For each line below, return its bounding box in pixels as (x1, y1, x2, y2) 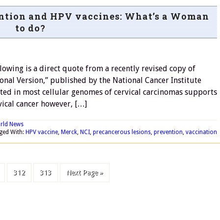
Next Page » (66, 168, 103, 176)
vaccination (186, 129, 217, 136)
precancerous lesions (93, 129, 151, 136)
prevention (154, 129, 183, 136)
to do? (15, 22, 46, 34)
